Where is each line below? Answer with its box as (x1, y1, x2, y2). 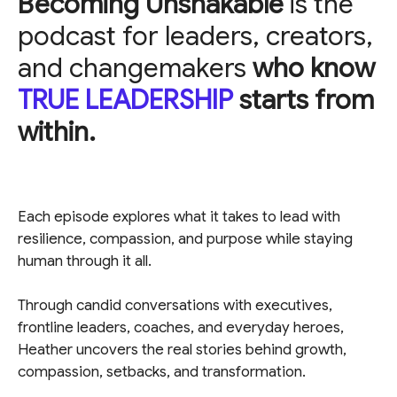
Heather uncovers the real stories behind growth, (18, 340, 346, 360)
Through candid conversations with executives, (18, 296, 332, 315)
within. (18, 114, 96, 149)
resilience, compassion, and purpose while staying (18, 229, 353, 248)
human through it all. (18, 251, 152, 270)
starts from (233, 82, 374, 117)
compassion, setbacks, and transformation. (18, 362, 306, 382)
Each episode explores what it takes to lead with (18, 206, 340, 226)
